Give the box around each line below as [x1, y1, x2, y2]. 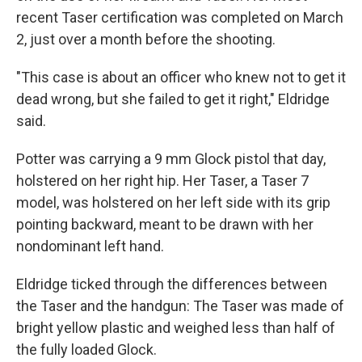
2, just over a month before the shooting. [16, 31, 276, 48]
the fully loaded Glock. [16, 341, 157, 359]
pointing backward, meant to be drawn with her [16, 216, 314, 234]
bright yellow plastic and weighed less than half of [16, 319, 335, 337]
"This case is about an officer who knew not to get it [16, 69, 346, 86]
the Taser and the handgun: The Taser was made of [16, 297, 344, 315]
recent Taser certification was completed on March [16, 9, 343, 27]
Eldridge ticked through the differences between [16, 276, 327, 293]
